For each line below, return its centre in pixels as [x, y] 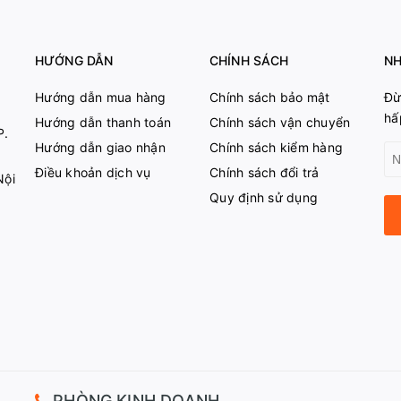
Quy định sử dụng [264, 197]
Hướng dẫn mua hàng [101, 97]
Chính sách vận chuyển [280, 122]
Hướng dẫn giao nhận [100, 147]
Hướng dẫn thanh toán [103, 122]
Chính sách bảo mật [270, 97]
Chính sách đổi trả [264, 172]
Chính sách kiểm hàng [276, 147]
